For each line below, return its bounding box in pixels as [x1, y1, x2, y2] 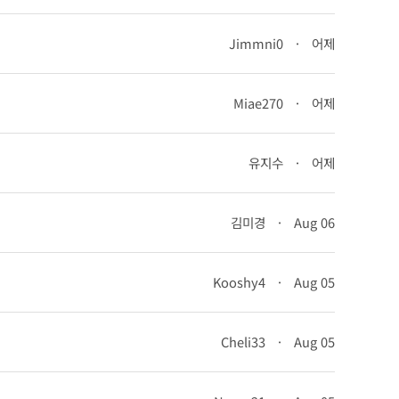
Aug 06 [290, 213, 335, 232]
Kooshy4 [213, 273, 265, 291]
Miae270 [233, 94, 283, 112]
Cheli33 [221, 332, 265, 351]
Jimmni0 [229, 34, 283, 53]
